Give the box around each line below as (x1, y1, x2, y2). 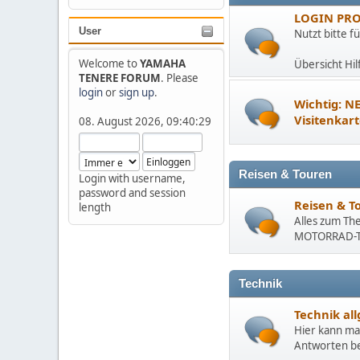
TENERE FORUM (79, 71, 161, 85)
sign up (119, 85, 154, 100)
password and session (79, 186, 186, 200)
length (79, 200, 111, 215)
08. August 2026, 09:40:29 (79, 114, 211, 129)
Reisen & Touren (239, 168, 332, 181)
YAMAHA (140, 56, 186, 71)
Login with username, (79, 171, 186, 186)
